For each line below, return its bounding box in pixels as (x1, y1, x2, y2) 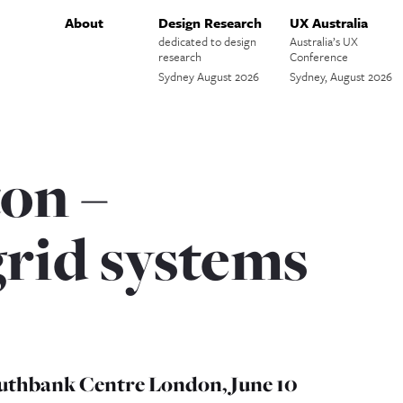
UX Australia (290, 13, 369, 32)
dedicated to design (158, 32, 257, 50)
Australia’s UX (290, 32, 359, 50)
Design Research (158, 13, 263, 32)
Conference (290, 48, 349, 66)
